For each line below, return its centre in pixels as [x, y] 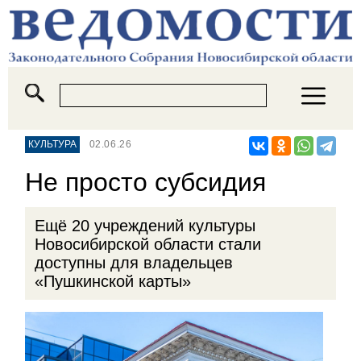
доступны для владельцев [133, 262]
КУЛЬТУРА [53, 145]
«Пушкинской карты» [112, 281]
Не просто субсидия [146, 182]
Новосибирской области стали [147, 244]
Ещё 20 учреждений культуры [145, 225]
